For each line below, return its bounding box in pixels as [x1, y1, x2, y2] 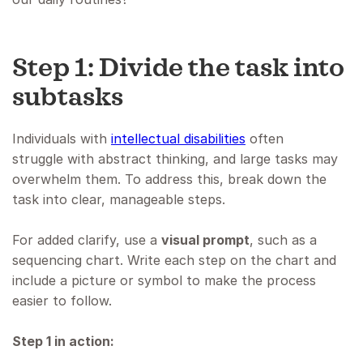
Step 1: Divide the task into [12, 56, 344, 83]
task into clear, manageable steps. [12, 191, 225, 208]
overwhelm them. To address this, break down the [12, 171, 327, 188]
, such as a [250, 232, 317, 249]
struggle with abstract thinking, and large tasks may [12, 151, 338, 168]
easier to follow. [12, 293, 112, 310]
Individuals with [12, 130, 111, 147]
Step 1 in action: [12, 333, 114, 350]
